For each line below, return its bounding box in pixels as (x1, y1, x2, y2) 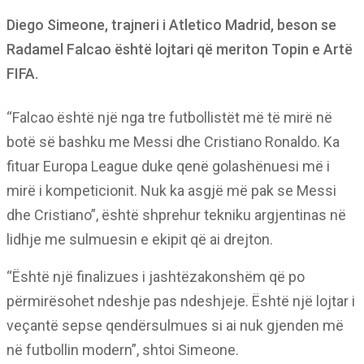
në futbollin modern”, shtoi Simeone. (6, 341, 239, 358)
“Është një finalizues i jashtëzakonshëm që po (6, 268, 305, 285)
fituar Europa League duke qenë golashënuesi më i (6, 158, 330, 175)
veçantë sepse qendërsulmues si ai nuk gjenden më (6, 317, 344, 334)
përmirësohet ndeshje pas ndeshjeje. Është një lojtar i (6, 292, 355, 310)
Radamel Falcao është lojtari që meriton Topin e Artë (6, 41, 353, 58)
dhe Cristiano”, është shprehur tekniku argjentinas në (6, 206, 346, 223)
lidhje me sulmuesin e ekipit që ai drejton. (6, 231, 273, 248)
